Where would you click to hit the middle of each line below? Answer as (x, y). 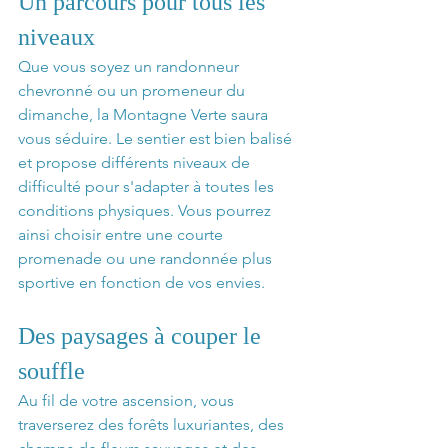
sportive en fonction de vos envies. (141, 282)
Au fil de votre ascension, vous (128, 400)
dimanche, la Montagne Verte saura (145, 114)
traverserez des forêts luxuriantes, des (153, 424)
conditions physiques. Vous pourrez (146, 210)
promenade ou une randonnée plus (147, 258)
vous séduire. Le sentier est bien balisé (157, 138)
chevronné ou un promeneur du (133, 90)
